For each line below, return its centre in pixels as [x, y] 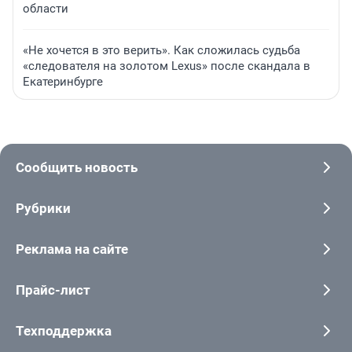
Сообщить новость [77, 168]
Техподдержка [64, 331]
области [46, 9]
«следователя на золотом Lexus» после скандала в [167, 66]
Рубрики [43, 209]
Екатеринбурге [63, 82]
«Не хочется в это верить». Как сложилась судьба [161, 51]
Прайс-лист [53, 290]
